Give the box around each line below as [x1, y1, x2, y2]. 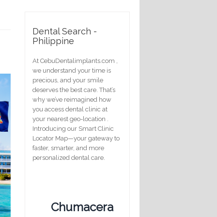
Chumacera [51, 200, 113, 214]
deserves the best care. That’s [32, 86, 115, 93]
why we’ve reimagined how [32, 95, 111, 103]
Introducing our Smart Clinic [32, 124, 114, 132]
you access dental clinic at [32, 105, 108, 113]
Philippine [32, 35, 74, 46]
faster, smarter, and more [32, 144, 104, 152]
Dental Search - [32, 26, 97, 36]
